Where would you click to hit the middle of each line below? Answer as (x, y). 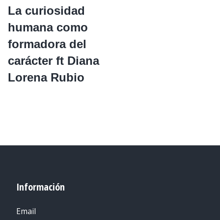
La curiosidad (46, 10)
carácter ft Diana (54, 60)
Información (41, 187)
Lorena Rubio (46, 77)
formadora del (47, 44)
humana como (48, 27)
